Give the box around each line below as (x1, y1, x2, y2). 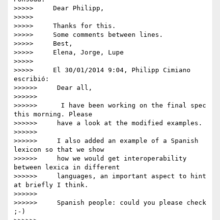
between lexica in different (14, 164, 120, 171)
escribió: (14, 75, 49, 83)
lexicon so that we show (14, 146, 104, 154)
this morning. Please (14, 110, 92, 118)
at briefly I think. (14, 181, 88, 189)
